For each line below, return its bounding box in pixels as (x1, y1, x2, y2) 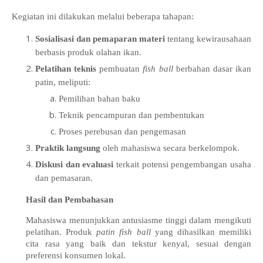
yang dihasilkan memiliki (150, 227, 252, 237)
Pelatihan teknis (35, 64, 97, 73)
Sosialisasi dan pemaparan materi (35, 34, 165, 43)
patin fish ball (96, 227, 151, 237)
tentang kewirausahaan (165, 34, 251, 43)
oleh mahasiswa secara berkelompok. (100, 143, 240, 153)
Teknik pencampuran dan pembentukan (59, 110, 204, 120)
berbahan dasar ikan (173, 64, 252, 73)
